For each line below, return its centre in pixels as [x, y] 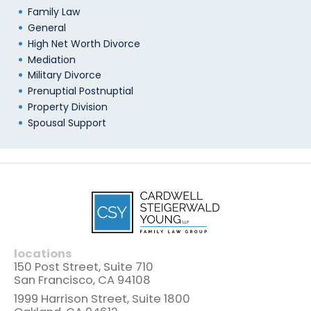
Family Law [53, 12]
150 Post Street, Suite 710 [84, 267]
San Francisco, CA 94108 [82, 280]
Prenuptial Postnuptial [80, 91]
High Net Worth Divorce [84, 43]
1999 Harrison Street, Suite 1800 [102, 299]
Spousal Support [67, 123]
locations [43, 253]
